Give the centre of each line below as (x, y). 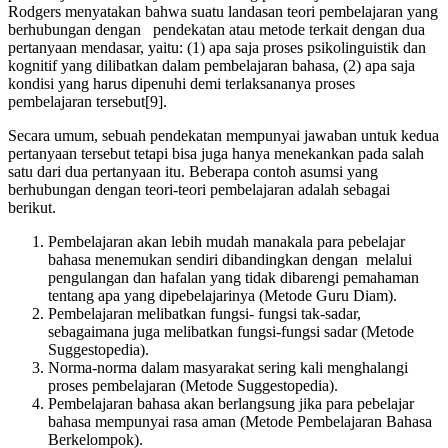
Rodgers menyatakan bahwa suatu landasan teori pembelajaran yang (223, 11)
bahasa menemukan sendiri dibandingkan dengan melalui (230, 259)
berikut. (32, 207)
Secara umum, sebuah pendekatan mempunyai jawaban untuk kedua (223, 135)
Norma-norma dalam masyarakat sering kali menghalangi (228, 367)
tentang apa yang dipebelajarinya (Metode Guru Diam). (222, 295)
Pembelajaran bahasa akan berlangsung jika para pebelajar (231, 403)
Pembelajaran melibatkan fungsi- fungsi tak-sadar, (204, 313)
